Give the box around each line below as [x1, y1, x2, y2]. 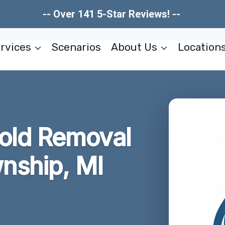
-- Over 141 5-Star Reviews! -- [42, 8, 183, 20]
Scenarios [52, 41, 101, 53]
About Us [110, 41, 157, 53]
